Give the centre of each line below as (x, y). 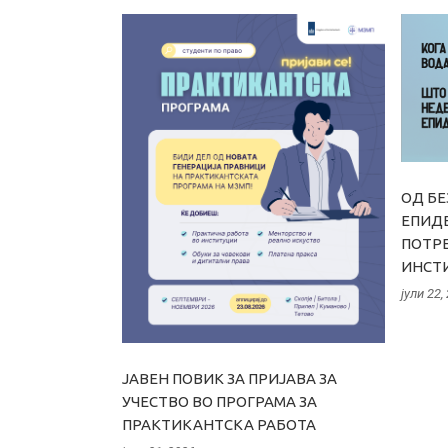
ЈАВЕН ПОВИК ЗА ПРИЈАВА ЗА (229, 378)
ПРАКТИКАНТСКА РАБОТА (219, 424)
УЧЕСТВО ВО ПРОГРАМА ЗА (219, 401)
